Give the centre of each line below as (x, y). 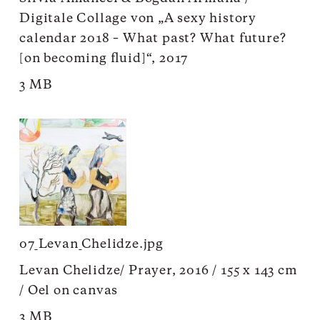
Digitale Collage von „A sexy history (138, 18)
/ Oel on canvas (69, 290)
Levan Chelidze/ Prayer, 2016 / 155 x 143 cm (159, 270)
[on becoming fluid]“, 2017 (104, 58)
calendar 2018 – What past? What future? (153, 38)
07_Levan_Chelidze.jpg (92, 244)
